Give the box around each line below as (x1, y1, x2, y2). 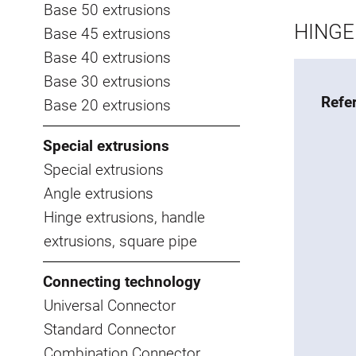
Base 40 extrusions (44, 48, 171, 67)
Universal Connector (44, 296, 176, 315)
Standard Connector (44, 319, 176, 339)
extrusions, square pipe (44, 231, 197, 250)
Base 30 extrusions (44, 72, 171, 91)
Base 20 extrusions (44, 95, 171, 114)
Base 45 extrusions (44, 24, 171, 43)
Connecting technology (43, 272, 201, 291)
